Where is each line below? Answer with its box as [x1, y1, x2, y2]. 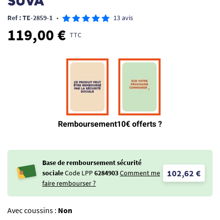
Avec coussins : [7, 205, 58, 215]
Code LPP [65, 168, 93, 177]
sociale [42, 168, 63, 177]
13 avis [113, 13, 133, 22]
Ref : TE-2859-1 [7, 13, 53, 22]
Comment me [120, 168, 160, 177]
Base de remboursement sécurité [42, 158, 141, 167]
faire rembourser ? [42, 179, 96, 188]
